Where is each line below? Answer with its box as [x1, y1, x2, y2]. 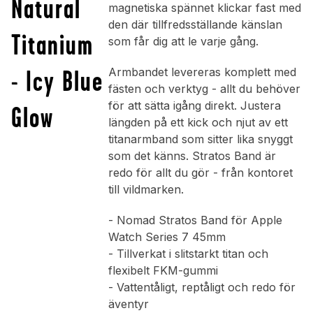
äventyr [108, 297, 149, 312]
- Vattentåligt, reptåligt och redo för [108, 280, 296, 295]
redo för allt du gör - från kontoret [108, 166, 293, 180]
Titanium [11, 29, 94, 61]
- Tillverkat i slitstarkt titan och [108, 247, 268, 261]
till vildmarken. [108, 182, 184, 197]
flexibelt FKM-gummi [108, 263, 218, 278]
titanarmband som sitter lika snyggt [108, 132, 293, 147]
